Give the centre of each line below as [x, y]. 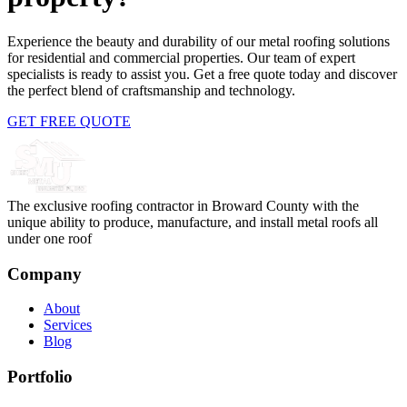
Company [45, 273]
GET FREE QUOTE [69, 121]
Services [68, 325]
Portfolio [40, 377]
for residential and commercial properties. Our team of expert [181, 57]
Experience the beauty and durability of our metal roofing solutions [199, 41]
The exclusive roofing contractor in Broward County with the [183, 205]
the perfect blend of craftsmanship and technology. [151, 90]
